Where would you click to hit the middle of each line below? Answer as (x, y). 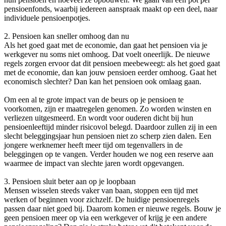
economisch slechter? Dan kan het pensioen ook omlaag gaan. (104, 82)
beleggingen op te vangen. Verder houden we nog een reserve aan (109, 154)
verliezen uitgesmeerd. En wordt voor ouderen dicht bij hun (99, 118)
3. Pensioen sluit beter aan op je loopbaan (70, 182)
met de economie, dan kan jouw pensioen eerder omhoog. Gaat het (110, 73)
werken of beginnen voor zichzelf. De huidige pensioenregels (102, 200)
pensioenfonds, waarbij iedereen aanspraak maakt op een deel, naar (111, 9)
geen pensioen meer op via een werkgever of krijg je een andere (105, 218)
